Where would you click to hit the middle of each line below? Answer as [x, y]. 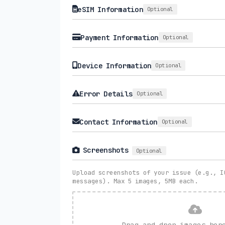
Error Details [106, 93]
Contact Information [119, 122]
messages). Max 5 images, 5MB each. [135, 181]
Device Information [115, 65]
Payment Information [120, 37]
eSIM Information [110, 9]
